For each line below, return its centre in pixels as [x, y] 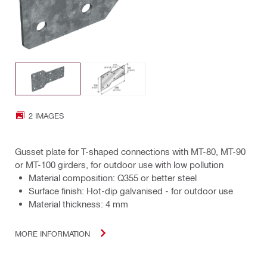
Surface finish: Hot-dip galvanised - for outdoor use [131, 191]
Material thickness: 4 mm [78, 204]
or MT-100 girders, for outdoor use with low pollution [119, 165]
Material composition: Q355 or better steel [113, 178]
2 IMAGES [46, 115]
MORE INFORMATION [52, 233]
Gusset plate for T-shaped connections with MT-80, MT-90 [130, 152]
